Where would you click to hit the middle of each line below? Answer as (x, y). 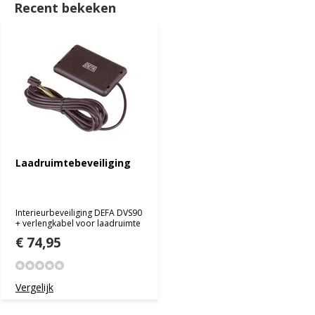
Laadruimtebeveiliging (73, 163)
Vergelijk (34, 287)
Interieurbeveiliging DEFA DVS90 (79, 213)
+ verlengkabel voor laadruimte (78, 223)
